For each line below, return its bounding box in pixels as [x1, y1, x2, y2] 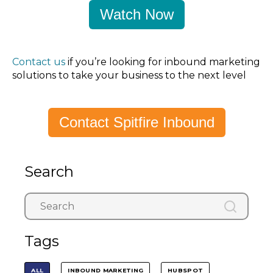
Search [24, 163, 74, 181]
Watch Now [99, 6, 174, 23]
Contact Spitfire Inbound [58, 114, 214, 131]
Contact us [12, 55, 68, 68]
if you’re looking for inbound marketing [68, 55, 260, 68]
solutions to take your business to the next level [12, 69, 246, 81]
